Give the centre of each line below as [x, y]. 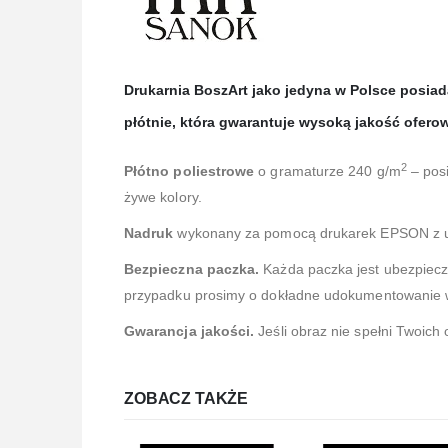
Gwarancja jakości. [189, 331]
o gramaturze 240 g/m [329, 171]
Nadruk [149, 233]
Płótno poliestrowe [191, 171]
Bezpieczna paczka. [194, 269]
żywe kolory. [163, 197]
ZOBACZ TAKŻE [186, 399]
